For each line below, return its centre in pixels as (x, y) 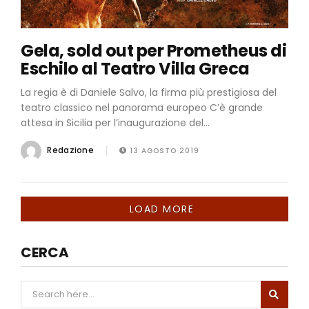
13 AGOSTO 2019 (163, 151)
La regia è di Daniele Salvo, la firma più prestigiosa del (149, 92)
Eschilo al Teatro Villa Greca (135, 68)
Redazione (71, 150)
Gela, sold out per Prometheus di (153, 50)
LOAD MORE (160, 209)
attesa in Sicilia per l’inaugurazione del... (115, 122)
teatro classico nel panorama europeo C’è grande (142, 107)
